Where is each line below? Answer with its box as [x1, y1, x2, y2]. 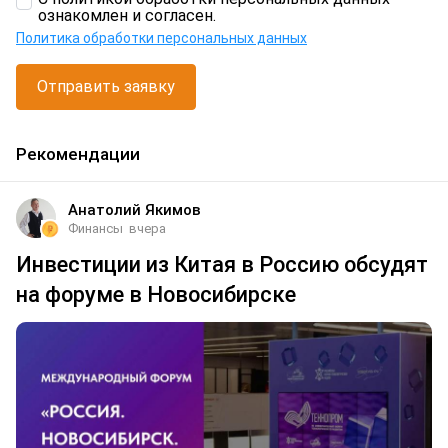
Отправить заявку [37, 77, 175, 97]
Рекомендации [16, 143, 140, 164]
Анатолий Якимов [68, 201, 201, 220]
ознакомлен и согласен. [38, 6, 216, 26]
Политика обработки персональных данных [16, 30, 307, 47]
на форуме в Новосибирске [16, 282, 296, 308]
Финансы [68, 221, 123, 237]
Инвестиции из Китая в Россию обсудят [16, 252, 428, 278]
